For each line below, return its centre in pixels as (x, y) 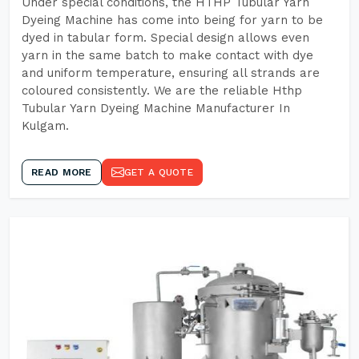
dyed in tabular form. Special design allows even (165, 38)
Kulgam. (45, 126)
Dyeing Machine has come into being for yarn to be (172, 20)
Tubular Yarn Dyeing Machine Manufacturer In (156, 108)
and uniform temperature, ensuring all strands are (171, 73)
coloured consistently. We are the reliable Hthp (162, 91)
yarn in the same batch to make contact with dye (167, 55)
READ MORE (62, 172)
